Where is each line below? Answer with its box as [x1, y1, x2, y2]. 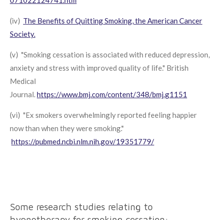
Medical [10, 76, 36, 85]
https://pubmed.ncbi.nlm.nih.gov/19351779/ [11, 137, 154, 146]
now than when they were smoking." [10, 123, 124, 133]
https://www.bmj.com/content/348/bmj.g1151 [37, 89, 187, 99]
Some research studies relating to [10, 201, 153, 212]
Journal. [10, 89, 35, 99]
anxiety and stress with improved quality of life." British [10, 63, 189, 72]
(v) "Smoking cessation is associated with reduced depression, [10, 50, 210, 59]
